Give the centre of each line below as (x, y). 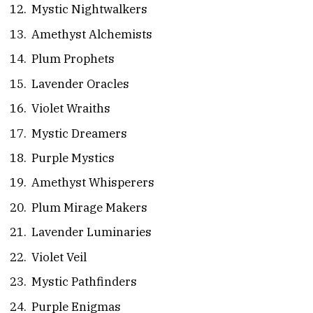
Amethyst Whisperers (93, 183)
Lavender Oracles (80, 83)
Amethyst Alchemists (92, 34)
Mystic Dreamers (79, 133)
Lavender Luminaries (92, 232)
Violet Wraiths (71, 109)
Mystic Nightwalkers (89, 9)
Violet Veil (59, 257)
